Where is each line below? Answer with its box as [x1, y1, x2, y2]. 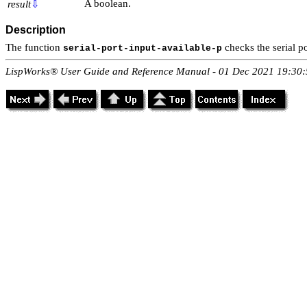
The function [5, 42, 63, 53]
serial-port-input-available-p [63, 43, 222, 54]
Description [5, 24, 66, 36]
